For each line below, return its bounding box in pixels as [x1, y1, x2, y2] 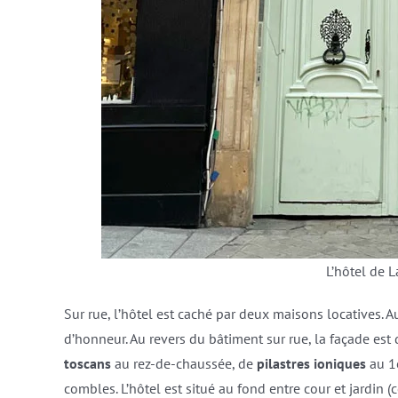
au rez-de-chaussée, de [110, 354, 257, 372]
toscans [63, 354, 111, 372]
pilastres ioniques [256, 354, 366, 372]
